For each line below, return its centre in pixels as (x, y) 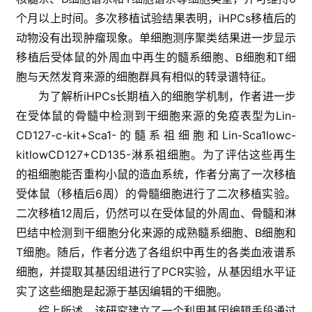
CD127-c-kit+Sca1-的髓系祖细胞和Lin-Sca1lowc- (156, 135)
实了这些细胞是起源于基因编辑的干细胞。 (122, 291)
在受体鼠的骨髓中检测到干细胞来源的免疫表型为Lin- (156, 116)
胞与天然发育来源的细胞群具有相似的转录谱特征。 (144, 77)
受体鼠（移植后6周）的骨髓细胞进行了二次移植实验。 (156, 194)
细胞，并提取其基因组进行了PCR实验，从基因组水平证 (156, 272)
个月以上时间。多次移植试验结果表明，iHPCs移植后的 (156, 18)
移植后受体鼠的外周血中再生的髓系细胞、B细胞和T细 (156, 57)
